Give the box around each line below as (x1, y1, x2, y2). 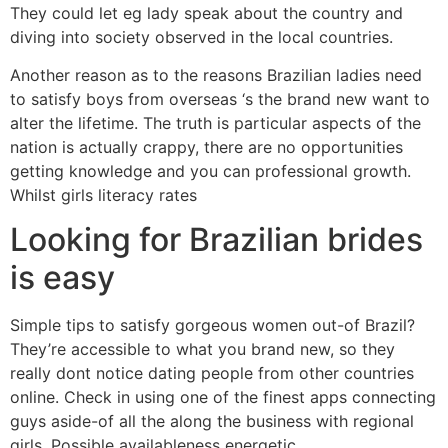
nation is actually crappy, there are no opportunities (10, 137, 403, 158)
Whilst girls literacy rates (10, 185, 197, 206)
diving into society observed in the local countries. (10, 26, 393, 47)
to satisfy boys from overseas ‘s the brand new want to (10, 89, 430, 110)
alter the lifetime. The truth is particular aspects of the (10, 113, 421, 134)
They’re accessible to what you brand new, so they (10, 339, 395, 360)
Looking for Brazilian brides (10, 220, 423, 260)
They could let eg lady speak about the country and (10, 2, 403, 23)
